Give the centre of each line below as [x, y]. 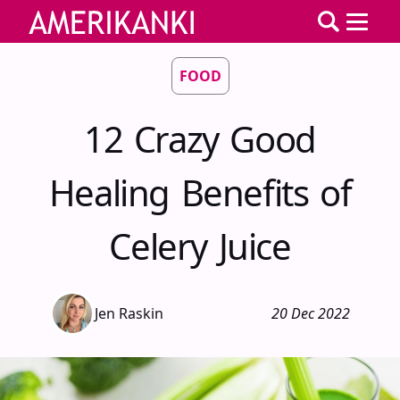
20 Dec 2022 [311, 313]
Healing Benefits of [200, 192]
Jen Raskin [129, 313]
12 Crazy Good [200, 139]
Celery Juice [200, 246]
